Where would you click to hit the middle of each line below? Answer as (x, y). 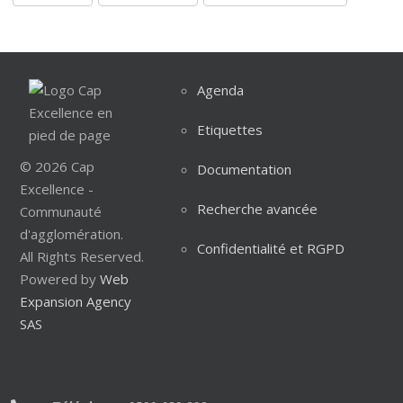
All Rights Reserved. (82, 257)
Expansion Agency (76, 302)
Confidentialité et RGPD (270, 249)
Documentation (244, 170)
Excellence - (57, 189)
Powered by (60, 279)
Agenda (220, 90)
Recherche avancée (257, 209)
